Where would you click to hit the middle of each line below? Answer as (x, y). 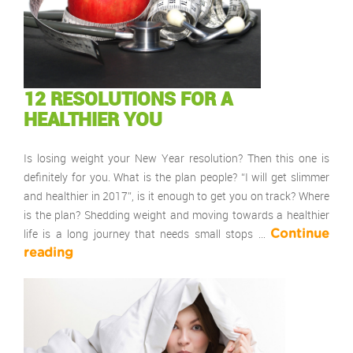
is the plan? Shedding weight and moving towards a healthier (176, 214)
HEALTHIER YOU (93, 118)
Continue (300, 234)
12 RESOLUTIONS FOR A (128, 98)
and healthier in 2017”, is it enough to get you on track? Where (176, 195)
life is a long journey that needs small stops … (147, 233)
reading (48, 253)
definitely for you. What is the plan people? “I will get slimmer (176, 176)
